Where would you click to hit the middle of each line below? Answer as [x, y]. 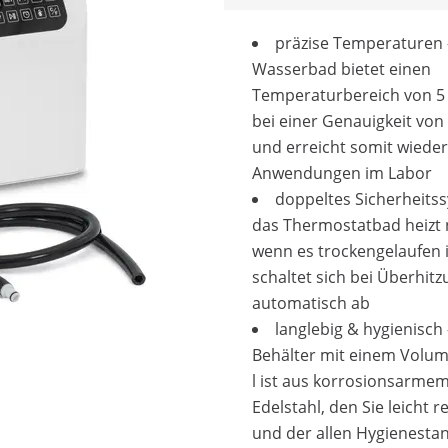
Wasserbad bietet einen [341, 69]
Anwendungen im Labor [342, 173]
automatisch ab [311, 303]
